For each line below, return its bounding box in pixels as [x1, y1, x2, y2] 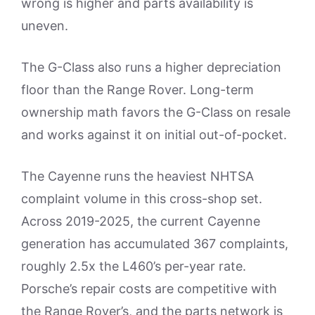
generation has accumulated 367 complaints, [21, 236, 288, 251]
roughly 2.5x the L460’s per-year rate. [21, 258, 246, 274]
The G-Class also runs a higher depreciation [21, 59, 281, 75]
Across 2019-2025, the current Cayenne [21, 213, 260, 229]
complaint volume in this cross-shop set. [21, 191, 262, 206]
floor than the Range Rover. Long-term [21, 82, 254, 97]
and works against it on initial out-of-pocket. [21, 127, 287, 142]
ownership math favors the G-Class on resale [21, 104, 290, 120]
